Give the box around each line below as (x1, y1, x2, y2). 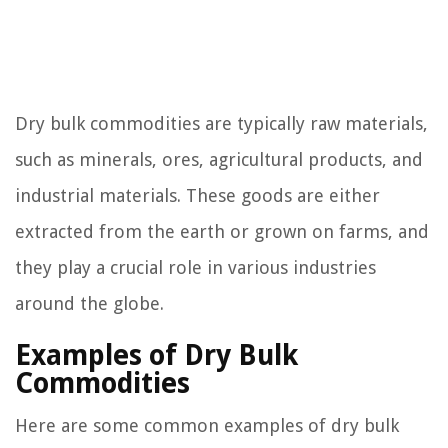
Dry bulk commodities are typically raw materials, (15, 113, 428, 134)
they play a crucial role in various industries (15, 257, 376, 278)
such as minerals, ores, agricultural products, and (15, 149, 423, 170)
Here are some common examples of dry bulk (15, 415, 399, 436)
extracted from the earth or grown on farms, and (15, 221, 429, 242)
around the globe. (15, 293, 164, 314)
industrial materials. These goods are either (15, 185, 380, 206)
